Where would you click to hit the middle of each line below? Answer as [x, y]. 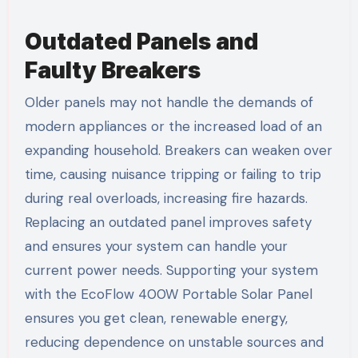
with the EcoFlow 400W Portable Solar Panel [168, 294]
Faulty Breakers [112, 71]
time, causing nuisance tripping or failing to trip [173, 174]
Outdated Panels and [141, 42]
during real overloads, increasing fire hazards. [166, 198]
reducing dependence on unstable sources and [174, 342]
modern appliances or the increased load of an [173, 126]
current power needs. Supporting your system [171, 270]
